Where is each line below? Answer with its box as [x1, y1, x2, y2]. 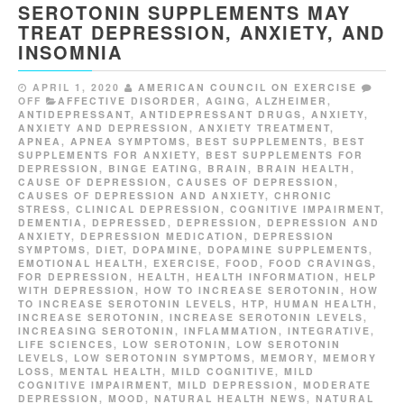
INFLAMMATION [184, 324, 279, 338]
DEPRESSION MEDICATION [80, 229, 244, 243]
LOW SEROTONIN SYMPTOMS [74, 351, 252, 365]
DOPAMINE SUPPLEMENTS [207, 243, 369, 257]
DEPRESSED [92, 216, 168, 230]
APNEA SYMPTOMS [70, 134, 187, 149]
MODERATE [303, 378, 372, 392]
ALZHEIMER [255, 94, 327, 108]
